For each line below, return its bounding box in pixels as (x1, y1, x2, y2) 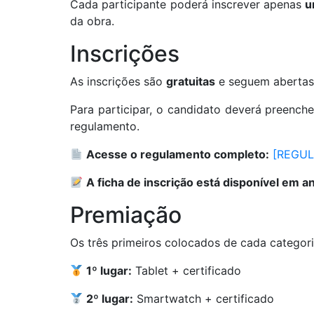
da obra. (70, 14, 114, 29)
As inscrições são (70, 74, 166, 89)
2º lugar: (86, 292, 134, 306)
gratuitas (166, 74, 215, 89)
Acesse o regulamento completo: (86, 147, 270, 162)
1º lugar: (86, 264, 132, 278)
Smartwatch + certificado (133, 292, 275, 306)
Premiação (70, 201, 182, 229)
